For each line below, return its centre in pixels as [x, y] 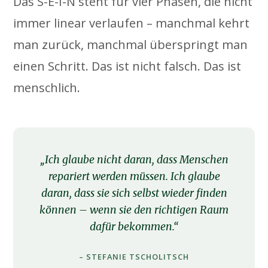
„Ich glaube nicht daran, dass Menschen [134, 159]
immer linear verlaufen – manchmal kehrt [132, 23]
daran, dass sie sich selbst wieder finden [134, 193]
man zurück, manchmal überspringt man [131, 44]
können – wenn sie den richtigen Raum [134, 210]
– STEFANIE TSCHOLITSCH [134, 256]
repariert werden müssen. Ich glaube [134, 176]
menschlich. [47, 87]
